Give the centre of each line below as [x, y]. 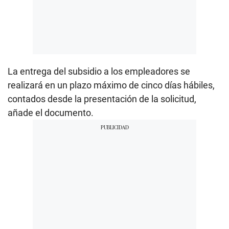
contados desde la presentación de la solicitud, [102, 99]
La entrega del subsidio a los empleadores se [99, 72]
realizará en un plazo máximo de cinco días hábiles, [111, 85]
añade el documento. [51, 113]
